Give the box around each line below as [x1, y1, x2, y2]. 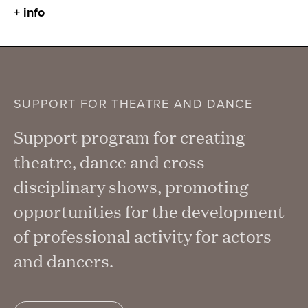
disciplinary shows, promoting [14, 175, 249, 198]
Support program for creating [14, 125, 245, 148]
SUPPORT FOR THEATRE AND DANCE [14, 94, 253, 113]
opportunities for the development [14, 199, 285, 223]
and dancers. [14, 249, 113, 272]
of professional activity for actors [14, 224, 272, 247]
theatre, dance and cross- [14, 150, 210, 173]
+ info [14, 3, 45, 21]
